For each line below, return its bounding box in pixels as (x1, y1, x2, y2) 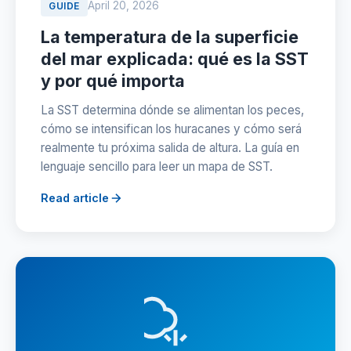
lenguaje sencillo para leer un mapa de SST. (41, 159, 273, 174)
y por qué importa (41, 71, 185, 91)
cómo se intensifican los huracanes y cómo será (41, 121, 302, 136)
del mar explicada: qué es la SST (41, 49, 309, 69)
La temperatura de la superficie (41, 27, 299, 47)
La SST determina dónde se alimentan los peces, (41, 103, 304, 118)
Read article (41, 191, 109, 204)
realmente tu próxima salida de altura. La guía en (41, 140, 299, 155)
